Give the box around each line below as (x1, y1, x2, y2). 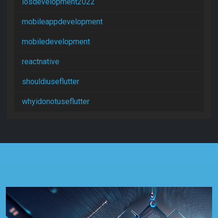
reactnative (22, 56, 59, 66)
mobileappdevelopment (22, 17, 103, 26)
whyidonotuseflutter (22, 96, 90, 106)
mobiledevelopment (22, 36, 90, 46)
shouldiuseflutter (22, 76, 79, 86)
